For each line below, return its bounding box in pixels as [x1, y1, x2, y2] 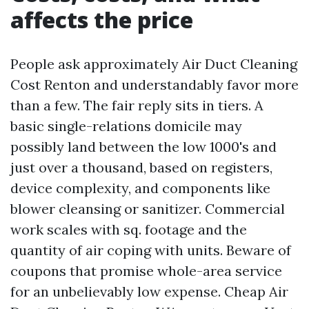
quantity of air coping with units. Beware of [10, 241, 291, 259]
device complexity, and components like [10, 179, 270, 197]
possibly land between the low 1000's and [10, 138, 277, 156]
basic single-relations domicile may [10, 117, 242, 135]
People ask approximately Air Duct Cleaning [10, 55, 297, 73]
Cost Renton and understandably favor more [10, 76, 299, 94]
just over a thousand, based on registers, [10, 159, 272, 177]
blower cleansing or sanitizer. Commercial [10, 200, 285, 218]
